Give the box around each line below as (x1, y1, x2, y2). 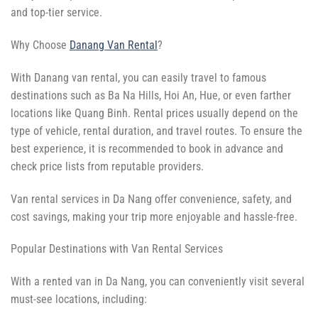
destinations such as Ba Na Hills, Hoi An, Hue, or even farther (11, 88, 291, 102)
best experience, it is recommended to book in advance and (11, 141, 283, 155)
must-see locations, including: (11, 292, 147, 307)
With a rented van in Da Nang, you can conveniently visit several (11, 275, 305, 289)
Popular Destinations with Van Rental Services (11, 242, 223, 256)
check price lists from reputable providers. (11, 159, 204, 173)
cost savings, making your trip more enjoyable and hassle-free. (11, 209, 297, 224)
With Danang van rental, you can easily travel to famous (11, 70, 266, 84)
